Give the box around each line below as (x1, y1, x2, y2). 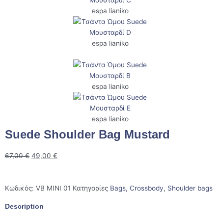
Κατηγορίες (73, 184, 108, 192)
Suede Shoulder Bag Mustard (5, 128, 170, 141)
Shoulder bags (167, 184, 213, 192)
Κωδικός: (5, 184, 36, 192)
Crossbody (130, 184, 164, 192)
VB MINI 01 (36, 184, 73, 192)
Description (5, 202, 44, 210)
